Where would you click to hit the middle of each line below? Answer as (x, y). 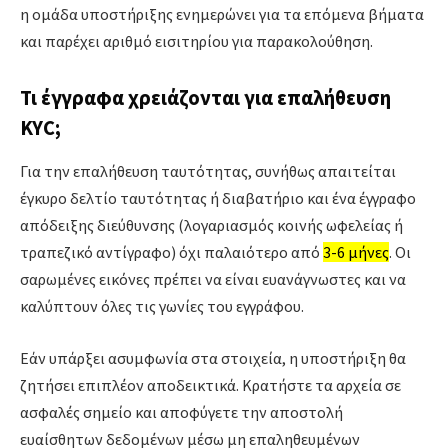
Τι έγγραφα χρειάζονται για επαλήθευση (205, 97)
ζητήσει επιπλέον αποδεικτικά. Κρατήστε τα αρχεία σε (210, 384)
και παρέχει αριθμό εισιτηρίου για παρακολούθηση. (196, 40)
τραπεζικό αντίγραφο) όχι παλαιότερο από (171, 251)
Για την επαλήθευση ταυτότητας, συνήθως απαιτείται (208, 170)
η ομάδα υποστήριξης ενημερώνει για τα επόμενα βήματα (222, 13)
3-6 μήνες (356, 251)
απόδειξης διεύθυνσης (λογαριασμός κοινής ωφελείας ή (211, 224)
